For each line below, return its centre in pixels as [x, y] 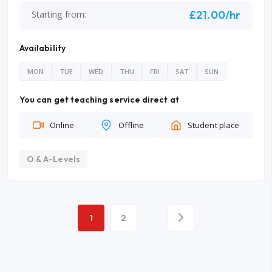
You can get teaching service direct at [99, 100]
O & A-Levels [53, 159]
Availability [42, 48]
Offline [131, 125]
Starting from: [59, 14]
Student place [213, 125]
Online [62, 125]
